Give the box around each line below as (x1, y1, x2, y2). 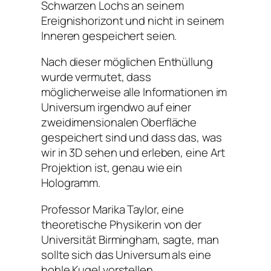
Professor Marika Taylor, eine (41, 201, 184, 217)
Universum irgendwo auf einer (41, 99, 192, 116)
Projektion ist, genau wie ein (41, 160, 183, 176)
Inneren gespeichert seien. (41, 27, 177, 44)
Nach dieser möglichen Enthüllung (41, 54, 213, 70)
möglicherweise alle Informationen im (41, 84, 227, 100)
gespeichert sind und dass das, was (41, 129, 222, 146)
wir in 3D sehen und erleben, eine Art (41, 145, 226, 161)
